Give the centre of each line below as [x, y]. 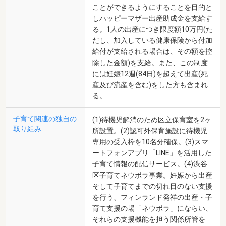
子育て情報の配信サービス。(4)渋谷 [150, 164]
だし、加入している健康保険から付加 [152, 40]
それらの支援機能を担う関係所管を [149, 219]
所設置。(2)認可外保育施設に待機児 [150, 130]
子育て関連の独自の [45, 119]
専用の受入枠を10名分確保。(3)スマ [150, 142]
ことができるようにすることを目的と [152, 7]
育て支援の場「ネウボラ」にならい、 [152, 208]
